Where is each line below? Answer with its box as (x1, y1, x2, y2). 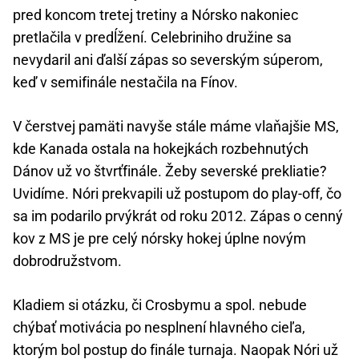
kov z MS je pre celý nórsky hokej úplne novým (13, 230, 306, 248)
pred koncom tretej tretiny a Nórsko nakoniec (13, 6, 298, 24)
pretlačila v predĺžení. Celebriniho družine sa (13, 29, 292, 46)
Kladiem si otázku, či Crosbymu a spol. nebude (13, 296, 307, 314)
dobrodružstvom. (13, 252, 122, 270)
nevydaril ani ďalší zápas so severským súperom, (13, 51, 323, 69)
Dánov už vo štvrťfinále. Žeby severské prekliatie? (13, 163, 327, 180)
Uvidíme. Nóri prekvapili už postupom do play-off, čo (13, 185, 341, 203)
